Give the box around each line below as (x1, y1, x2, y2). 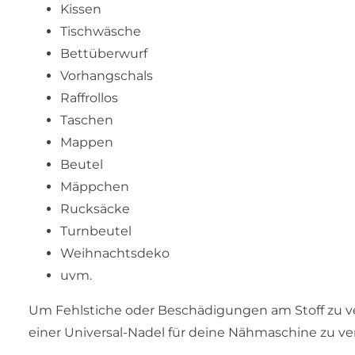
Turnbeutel (60, 223, 132, 239)
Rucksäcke (60, 201, 130, 217)
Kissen (60, 2, 101, 17)
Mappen (60, 135, 113, 151)
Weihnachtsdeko (60, 246, 170, 261)
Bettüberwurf (60, 46, 147, 62)
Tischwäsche (60, 24, 141, 40)
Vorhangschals (60, 68, 153, 84)
